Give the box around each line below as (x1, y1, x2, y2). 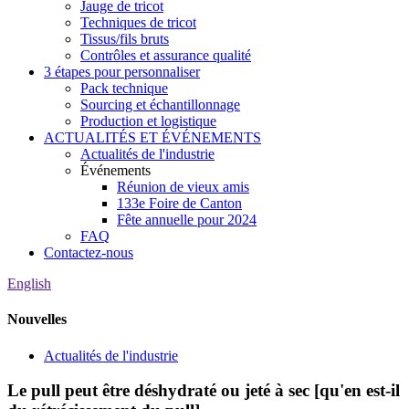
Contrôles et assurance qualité (80, 47, 251, 63)
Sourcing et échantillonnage (80, 97, 240, 112)
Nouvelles (7, 311, 67, 328)
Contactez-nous (44, 245, 133, 260)
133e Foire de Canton (117, 195, 242, 211)
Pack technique (80, 80, 168, 96)
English (7, 276, 51, 291)
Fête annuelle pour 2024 (117, 212, 257, 227)
